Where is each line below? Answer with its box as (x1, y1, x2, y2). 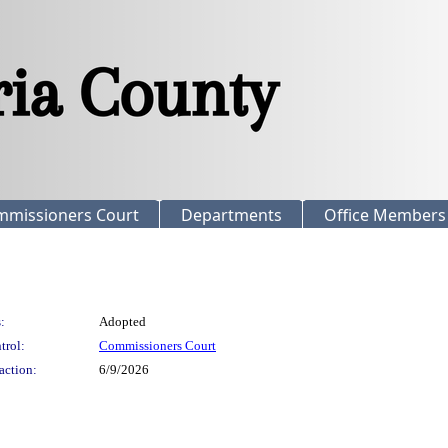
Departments (181, 204, 282, 226)
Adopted (99, 314, 146, 329)
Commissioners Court (99, 338, 216, 353)
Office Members (324, 204, 446, 226)
